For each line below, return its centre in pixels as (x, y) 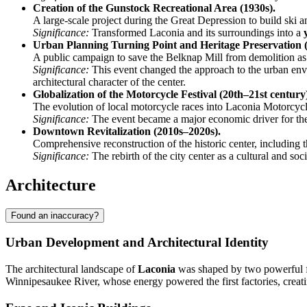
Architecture (51, 185)
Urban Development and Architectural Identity (137, 243)
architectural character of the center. (109, 82)
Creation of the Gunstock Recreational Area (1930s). (154, 8)
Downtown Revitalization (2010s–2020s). (127, 131)
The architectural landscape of (72, 269)
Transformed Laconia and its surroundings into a (196, 32)
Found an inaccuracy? (55, 215)
